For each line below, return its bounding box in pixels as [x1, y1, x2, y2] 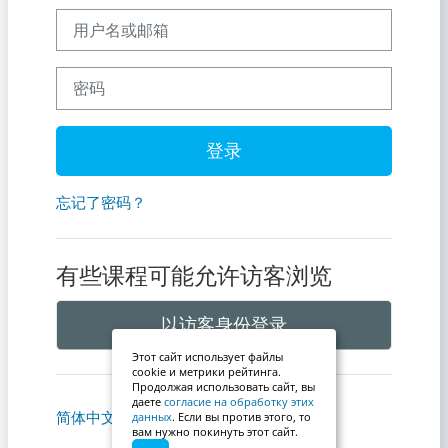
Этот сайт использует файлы [132, 349, 283, 365]
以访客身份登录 [161, 312, 287, 337]
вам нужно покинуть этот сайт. [132, 424, 298, 440]
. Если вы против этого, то [172, 409, 311, 425]
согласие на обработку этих [164, 394, 314, 410]
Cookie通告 [235, 407, 312, 428]
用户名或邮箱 [55, 7, 145, 28]
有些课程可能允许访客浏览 [56, 263, 332, 289]
